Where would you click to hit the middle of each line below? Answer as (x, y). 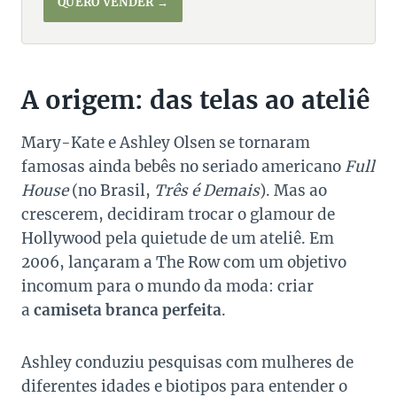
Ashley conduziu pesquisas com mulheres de (187, 363)
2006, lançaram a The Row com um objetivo (184, 263)
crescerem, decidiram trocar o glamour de (178, 215)
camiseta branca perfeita (128, 311)
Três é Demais (207, 191)
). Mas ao (293, 191)
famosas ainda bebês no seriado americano (183, 167)
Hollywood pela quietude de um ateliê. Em (178, 239)
